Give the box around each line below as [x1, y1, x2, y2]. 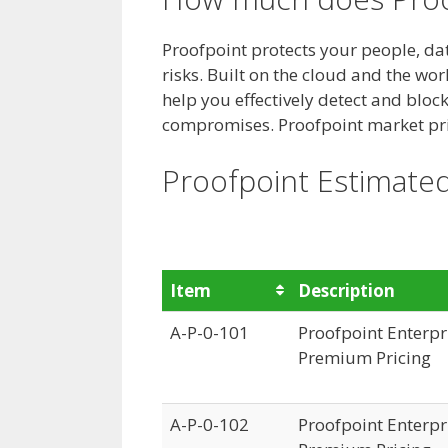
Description [298, 278, 395, 302]
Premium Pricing [298, 345, 431, 369]
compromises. [162, 113, 278, 136]
